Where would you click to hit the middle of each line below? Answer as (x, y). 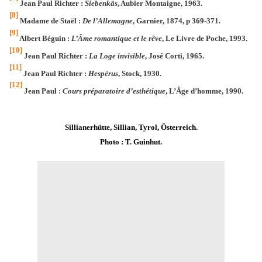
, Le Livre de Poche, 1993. (205, 39)
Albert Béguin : (45, 39)
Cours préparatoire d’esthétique (114, 91)
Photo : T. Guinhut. (131, 142)
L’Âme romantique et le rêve (117, 39)
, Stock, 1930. (140, 73)
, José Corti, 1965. (175, 56)
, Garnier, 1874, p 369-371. (177, 21)
